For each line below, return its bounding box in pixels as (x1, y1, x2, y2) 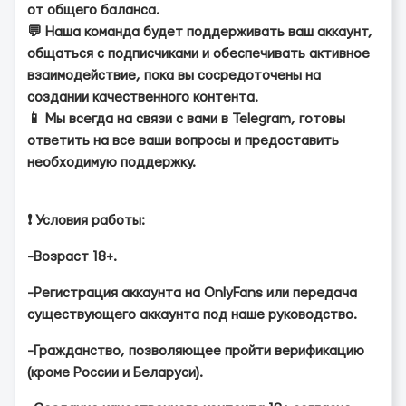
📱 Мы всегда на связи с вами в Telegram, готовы (27, 112, 345, 126)
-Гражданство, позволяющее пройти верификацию (27, 344, 364, 358)
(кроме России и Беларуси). (27, 366, 203, 380)
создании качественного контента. (27, 91, 258, 104)
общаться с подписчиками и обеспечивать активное (27, 47, 370, 61)
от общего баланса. (27, 4, 159, 17)
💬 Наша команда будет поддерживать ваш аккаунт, (27, 25, 372, 39)
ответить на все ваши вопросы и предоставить (27, 134, 339, 148)
